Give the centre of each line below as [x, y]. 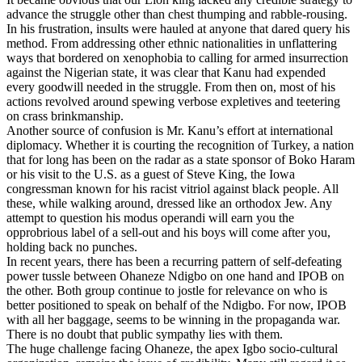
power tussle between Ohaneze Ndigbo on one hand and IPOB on [175, 276]
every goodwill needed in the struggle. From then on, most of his [171, 86]
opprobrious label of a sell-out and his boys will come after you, [168, 232]
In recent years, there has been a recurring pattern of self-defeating [174, 261]
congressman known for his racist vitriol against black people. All [173, 188]
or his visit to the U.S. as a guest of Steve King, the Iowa [151, 174]
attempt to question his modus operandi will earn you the [150, 217]
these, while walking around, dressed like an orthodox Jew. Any [169, 203]
